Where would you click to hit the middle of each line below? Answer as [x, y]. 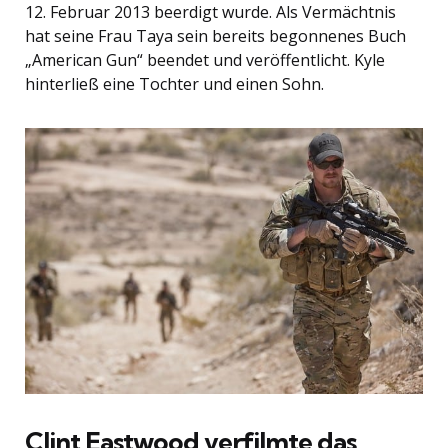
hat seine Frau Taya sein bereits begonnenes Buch [215, 35]
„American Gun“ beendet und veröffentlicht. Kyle [205, 59]
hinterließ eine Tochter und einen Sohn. [174, 83]
